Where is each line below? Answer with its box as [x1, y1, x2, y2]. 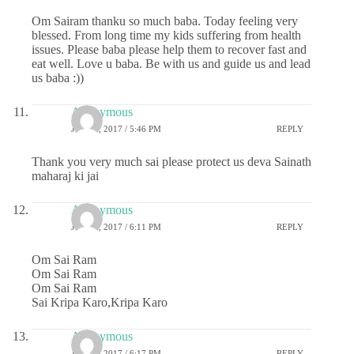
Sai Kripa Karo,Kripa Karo [32, 295, 168, 309]
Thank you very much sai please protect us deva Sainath [32, 154, 311, 168]
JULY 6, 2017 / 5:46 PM [71, 124, 161, 134]
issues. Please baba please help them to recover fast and [32, 42, 307, 56]
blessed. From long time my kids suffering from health [32, 28, 301, 42]
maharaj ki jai [32, 168, 99, 183]
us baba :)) [32, 70, 84, 85]
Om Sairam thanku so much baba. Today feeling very [32, 13, 298, 28]
